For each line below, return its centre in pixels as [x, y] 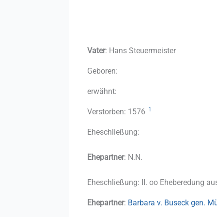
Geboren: [102, 71]
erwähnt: [102, 91]
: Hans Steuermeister [140, 50]
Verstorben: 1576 [117, 111]
